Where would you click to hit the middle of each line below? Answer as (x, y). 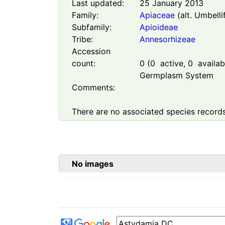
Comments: (93, 88)
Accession (91, 51)
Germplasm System (176, 76)
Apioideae (158, 27)
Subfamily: (92, 27)
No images (93, 164)
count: (84, 64)
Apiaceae (157, 15)
